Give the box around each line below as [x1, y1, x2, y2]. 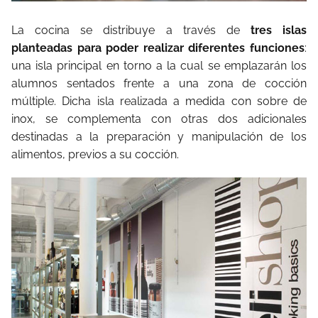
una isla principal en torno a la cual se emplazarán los [11, 59, 307, 73]
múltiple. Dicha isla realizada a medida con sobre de [11, 94, 307, 109]
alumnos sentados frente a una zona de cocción [11, 77, 307, 91]
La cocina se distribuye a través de [11, 23, 240, 38]
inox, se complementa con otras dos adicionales [11, 112, 307, 126]
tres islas [239, 23, 307, 38]
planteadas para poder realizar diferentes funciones [11, 41, 305, 55]
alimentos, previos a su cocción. [11, 148, 179, 162]
